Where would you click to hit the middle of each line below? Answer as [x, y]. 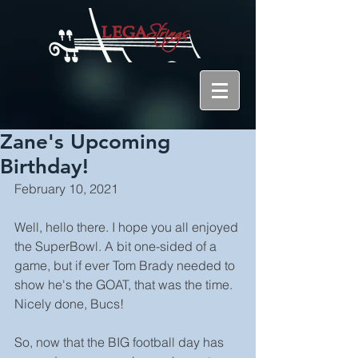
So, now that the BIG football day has [121, 342]
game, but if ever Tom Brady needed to [126, 265]
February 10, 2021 [66, 189]
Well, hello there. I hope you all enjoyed [128, 227]
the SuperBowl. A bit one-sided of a [117, 246]
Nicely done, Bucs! [69, 304]
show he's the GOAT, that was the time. [125, 284]
